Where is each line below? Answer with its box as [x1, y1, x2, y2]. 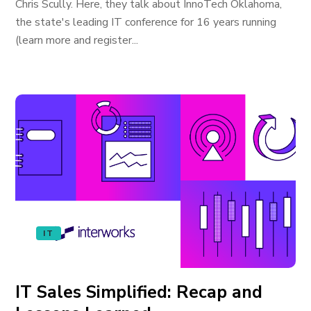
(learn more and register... [15, 33, 139, 48]
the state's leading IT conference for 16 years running [15, 15, 277, 30]
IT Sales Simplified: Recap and [15, 280, 263, 304]
